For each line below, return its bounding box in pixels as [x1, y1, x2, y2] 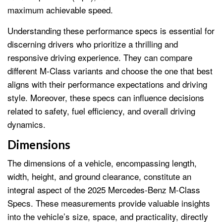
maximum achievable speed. [7, 3, 113, 16]
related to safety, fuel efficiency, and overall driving [7, 104, 195, 117]
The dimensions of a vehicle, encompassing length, [7, 156, 197, 169]
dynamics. [7, 117, 46, 130]
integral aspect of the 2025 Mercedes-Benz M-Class [7, 183, 200, 196]
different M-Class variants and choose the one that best [7, 64, 213, 77]
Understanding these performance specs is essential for [7, 24, 215, 37]
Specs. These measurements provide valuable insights [7, 196, 210, 209]
